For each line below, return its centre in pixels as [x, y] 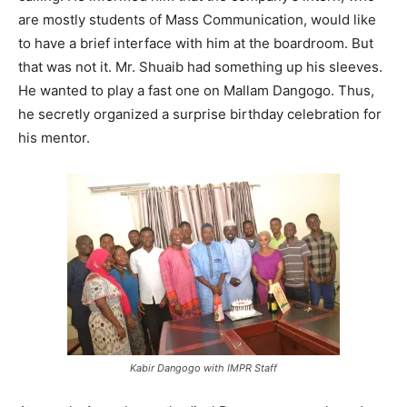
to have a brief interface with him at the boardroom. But [196, 44]
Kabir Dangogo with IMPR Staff [203, 368]
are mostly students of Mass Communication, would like [197, 20]
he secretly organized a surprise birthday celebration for [200, 114]
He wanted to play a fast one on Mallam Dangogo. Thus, [196, 91]
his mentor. [54, 138]
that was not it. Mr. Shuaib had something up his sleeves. [200, 67]
